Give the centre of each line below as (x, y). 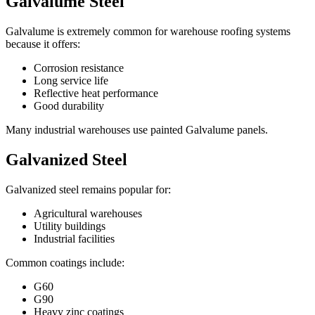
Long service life (71, 80)
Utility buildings (70, 226)
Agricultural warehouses (88, 213)
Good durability (69, 105)
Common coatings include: (65, 262)
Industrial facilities (74, 238)
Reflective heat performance (96, 93)
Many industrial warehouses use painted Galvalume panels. (137, 129)
